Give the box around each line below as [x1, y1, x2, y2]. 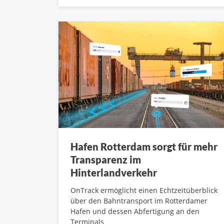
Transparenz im [70, 153, 141, 165]
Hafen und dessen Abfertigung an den [70, 206, 199, 216]
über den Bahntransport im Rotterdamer [70, 195, 207, 205]
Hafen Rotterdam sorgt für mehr [70, 140, 217, 152]
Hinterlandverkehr [70, 166, 157, 178]
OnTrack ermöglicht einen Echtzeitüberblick [70, 185, 217, 195]
